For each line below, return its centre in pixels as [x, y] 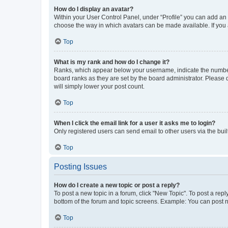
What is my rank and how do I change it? [112, 62]
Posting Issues [80, 166]
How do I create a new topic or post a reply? [117, 185]
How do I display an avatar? [94, 9]
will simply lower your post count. [99, 86]
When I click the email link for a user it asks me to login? [135, 123]
